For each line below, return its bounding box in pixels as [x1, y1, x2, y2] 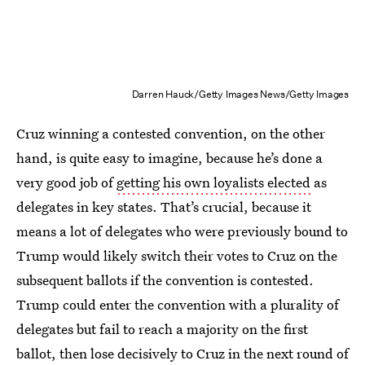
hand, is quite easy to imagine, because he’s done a [16, 148, 323, 167]
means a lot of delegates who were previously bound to [16, 222, 348, 240]
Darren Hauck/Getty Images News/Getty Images [131, 87, 349, 101]
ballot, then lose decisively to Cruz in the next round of [16, 344, 349, 363]
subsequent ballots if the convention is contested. [16, 270, 314, 289]
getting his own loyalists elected [117, 173, 310, 191]
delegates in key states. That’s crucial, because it [16, 197, 311, 216]
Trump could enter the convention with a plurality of [16, 295, 339, 314]
